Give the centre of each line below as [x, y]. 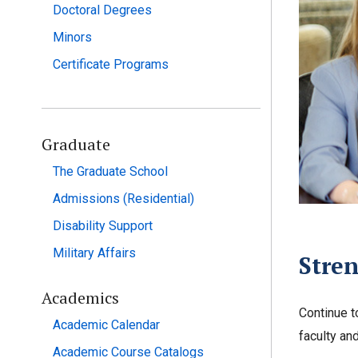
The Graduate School [110, 171]
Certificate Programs [111, 64]
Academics [80, 298]
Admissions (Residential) [123, 199]
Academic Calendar [106, 325]
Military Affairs [94, 253]
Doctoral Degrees [102, 10]
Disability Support [103, 226]
